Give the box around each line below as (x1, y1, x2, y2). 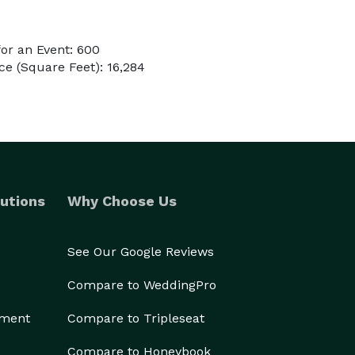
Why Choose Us (67, 193, 177, 209)
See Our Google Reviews (67, 244, 214, 259)
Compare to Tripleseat (67, 311, 204, 326)
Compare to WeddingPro (67, 277, 216, 292)
